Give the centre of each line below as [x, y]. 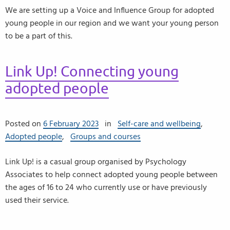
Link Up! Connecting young [92, 72]
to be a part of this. [39, 36]
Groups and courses [106, 137]
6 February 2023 [71, 124]
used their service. [37, 200]
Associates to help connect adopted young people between [111, 175]
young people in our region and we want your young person [112, 23]
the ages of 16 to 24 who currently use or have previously [106, 187]
